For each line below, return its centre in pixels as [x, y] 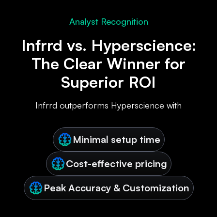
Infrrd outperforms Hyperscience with [108, 105]
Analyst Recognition [108, 22]
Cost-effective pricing [116, 164]
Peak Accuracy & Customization [116, 188]
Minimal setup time [116, 139]
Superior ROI [108, 82]
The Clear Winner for [108, 64]
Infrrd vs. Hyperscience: [108, 45]
